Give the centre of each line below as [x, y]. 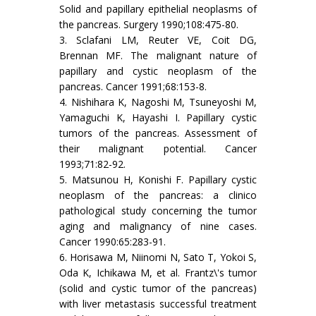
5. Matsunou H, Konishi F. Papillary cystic [158, 180]
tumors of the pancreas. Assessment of [158, 133]
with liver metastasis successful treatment [158, 304]
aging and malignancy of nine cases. [158, 226]
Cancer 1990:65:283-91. [113, 242]
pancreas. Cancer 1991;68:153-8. [133, 86]
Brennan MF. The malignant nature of [158, 55]
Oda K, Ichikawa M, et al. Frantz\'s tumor [158, 273]
